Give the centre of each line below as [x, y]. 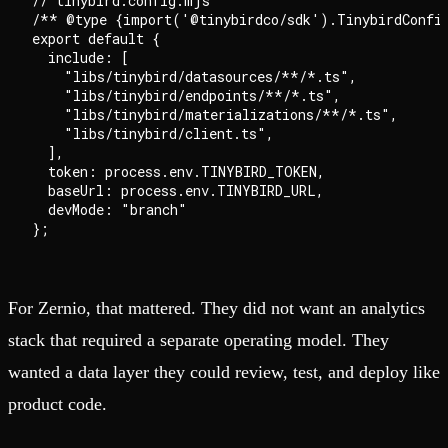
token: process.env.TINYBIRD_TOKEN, [178, 172]
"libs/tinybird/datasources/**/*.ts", [194, 77]
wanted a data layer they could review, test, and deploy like [224, 372]
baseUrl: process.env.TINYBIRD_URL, [178, 191]
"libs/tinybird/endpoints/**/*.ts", [186, 96]
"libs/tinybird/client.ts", [153, 134]
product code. [57, 404]
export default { [96, 39]
